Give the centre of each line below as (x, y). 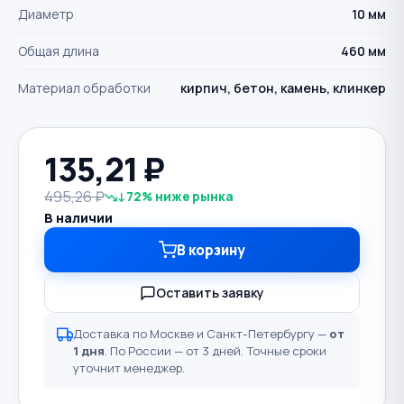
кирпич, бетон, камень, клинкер (283, 87)
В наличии (78, 218)
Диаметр (46, 14)
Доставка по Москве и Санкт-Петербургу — (201, 333)
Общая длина (59, 50)
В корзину (211, 250)
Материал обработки (84, 87)
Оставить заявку (210, 293)
